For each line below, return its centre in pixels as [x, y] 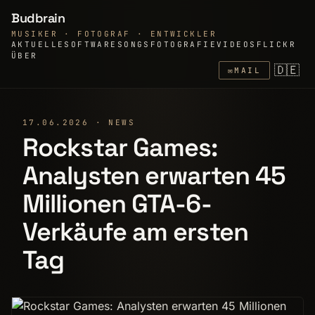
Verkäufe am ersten [135, 232]
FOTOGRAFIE [184, 44]
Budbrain [38, 18]
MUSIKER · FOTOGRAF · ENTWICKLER [114, 34]
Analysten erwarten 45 [154, 176]
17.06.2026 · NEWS [79, 122]
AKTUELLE [38, 44]
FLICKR [276, 44]
